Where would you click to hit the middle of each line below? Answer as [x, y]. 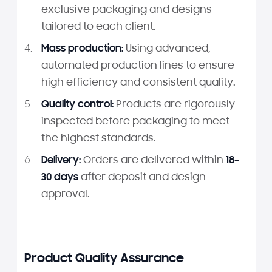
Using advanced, [166, 49]
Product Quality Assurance [104, 259]
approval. [65, 195]
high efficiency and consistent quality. [138, 83]
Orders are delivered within [153, 161]
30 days [59, 178]
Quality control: [77, 105]
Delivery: [61, 161]
